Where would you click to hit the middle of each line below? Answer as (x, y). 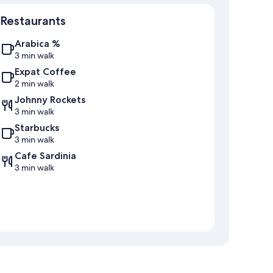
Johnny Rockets (50, 100)
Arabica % (37, 44)
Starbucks (37, 128)
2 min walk (34, 84)
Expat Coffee (45, 72)
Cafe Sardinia (45, 156)
